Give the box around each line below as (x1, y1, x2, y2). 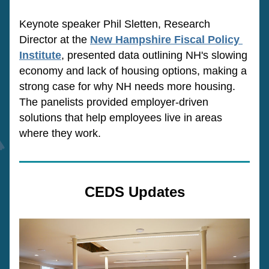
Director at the (19, 34, 90, 46)
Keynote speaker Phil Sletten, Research (19, 18, 210, 30)
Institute (19, 49, 61, 61)
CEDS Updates (84, 184, 185, 200)
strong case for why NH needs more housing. (19, 80, 235, 92)
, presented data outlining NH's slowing (61, 49, 247, 61)
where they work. (19, 127, 104, 139)
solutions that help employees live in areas (19, 112, 222, 124)
